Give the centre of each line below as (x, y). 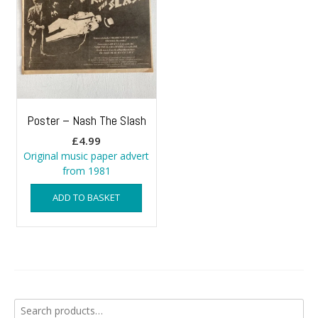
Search (29, 305)
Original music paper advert (87, 155)
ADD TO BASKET (87, 197)
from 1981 (86, 170)
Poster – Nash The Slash (86, 120)
